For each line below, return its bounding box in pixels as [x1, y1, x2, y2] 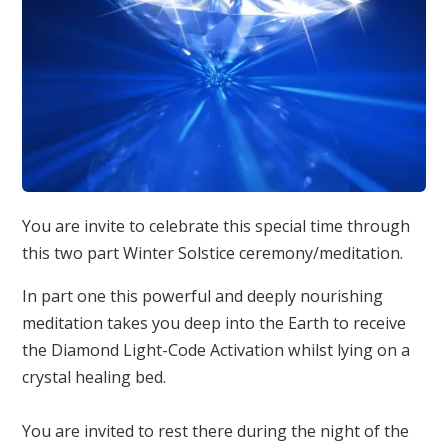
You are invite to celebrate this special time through [22, 215, 411, 238]
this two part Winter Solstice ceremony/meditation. [22, 242, 404, 265]
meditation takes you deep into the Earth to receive [22, 312, 407, 335]
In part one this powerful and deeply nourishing [22, 285, 384, 308]
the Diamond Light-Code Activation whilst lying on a [22, 339, 411, 362]
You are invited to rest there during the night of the [22, 420, 410, 443]
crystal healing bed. [22, 366, 167, 389]
